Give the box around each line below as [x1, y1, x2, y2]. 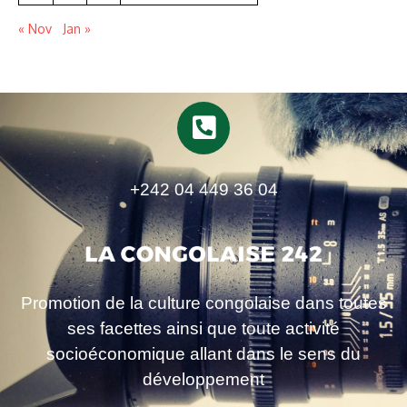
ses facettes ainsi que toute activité [67, 318, 340, 338]
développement [143, 369, 264, 389]
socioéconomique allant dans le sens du [46, 343, 361, 363]
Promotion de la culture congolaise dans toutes [20, 293, 387, 313]
